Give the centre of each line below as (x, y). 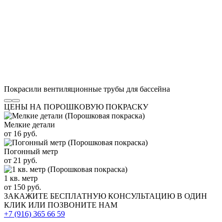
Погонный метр (31, 151)
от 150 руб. (23, 187)
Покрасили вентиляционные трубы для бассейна (87, 89)
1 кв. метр (21, 178)
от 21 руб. (21, 160)
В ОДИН (192, 196)
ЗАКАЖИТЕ (27, 196)
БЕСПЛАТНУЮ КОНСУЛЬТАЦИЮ (112, 196)
